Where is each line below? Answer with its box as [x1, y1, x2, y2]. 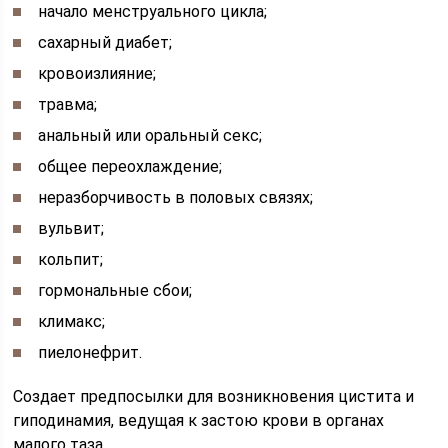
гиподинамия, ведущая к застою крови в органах [13, 410, 385, 430]
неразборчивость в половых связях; [38, 187, 314, 207]
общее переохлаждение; [38, 156, 223, 176]
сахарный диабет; [38, 32, 173, 52]
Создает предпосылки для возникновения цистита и [13, 386, 415, 406]
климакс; [38, 311, 106, 331]
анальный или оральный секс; [38, 125, 263, 145]
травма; [38, 94, 98, 114]
